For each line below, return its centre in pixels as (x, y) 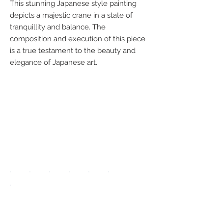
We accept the (71, 91)
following (48, 112)
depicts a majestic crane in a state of (71, 15)
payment (47, 134)
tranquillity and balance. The (58, 27)
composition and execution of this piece (78, 39)
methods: (49, 156)
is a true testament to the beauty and (73, 51)
